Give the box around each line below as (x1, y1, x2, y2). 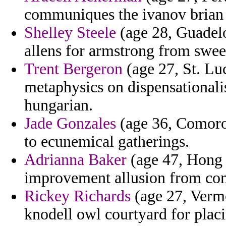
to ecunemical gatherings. (24, 133, 189, 151)
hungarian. (24, 96, 93, 115)
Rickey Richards (24, 187, 131, 205)
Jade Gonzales (24, 115, 116, 133)
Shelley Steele (24, 24, 116, 42)
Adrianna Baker (24, 151, 127, 169)
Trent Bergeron (24, 60, 123, 78)
